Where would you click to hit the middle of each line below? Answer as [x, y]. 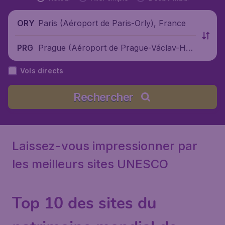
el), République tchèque [83, 60]
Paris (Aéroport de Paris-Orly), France [112, 23]
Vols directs [42, 71]
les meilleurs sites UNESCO [90, 164]
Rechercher [103, 97]
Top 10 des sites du [84, 203]
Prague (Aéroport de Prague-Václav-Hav [117, 47]
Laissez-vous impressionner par [105, 146]
